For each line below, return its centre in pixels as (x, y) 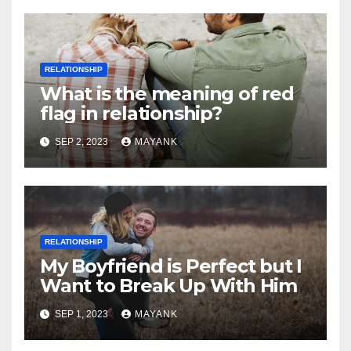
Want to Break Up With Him (168, 286)
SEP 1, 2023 (81, 315)
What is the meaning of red (167, 94)
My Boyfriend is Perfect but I (171, 266)
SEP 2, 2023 (81, 142)
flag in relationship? (131, 114)
